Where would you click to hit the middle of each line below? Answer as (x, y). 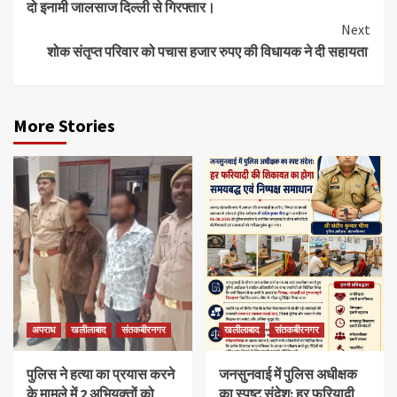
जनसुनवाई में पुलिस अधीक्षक (288, 374)
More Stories (64, 126)
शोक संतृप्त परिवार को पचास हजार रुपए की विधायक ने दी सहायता (209, 52)
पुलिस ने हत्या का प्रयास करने (101, 374)
